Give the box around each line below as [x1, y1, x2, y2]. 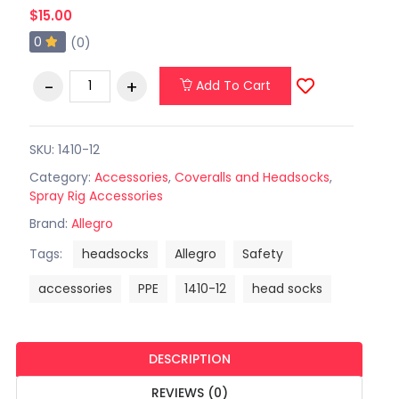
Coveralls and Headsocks [174, 167, 330, 186]
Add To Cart [191, 77, 271, 95]
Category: [28, 167, 94, 186]
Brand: [28, 214, 71, 232]
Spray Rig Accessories [28, 186, 163, 205]
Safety [241, 244, 283, 263]
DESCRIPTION [148, 349, 231, 368]
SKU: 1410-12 [28, 140, 100, 159]
